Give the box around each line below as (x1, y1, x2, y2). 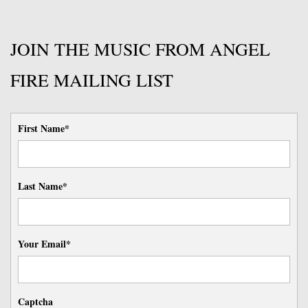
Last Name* (18, 179, 67, 194)
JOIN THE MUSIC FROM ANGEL (10, 37, 270, 61)
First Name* (18, 121, 69, 136)
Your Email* (18, 236, 71, 252)
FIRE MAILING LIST (10, 68, 173, 92)
